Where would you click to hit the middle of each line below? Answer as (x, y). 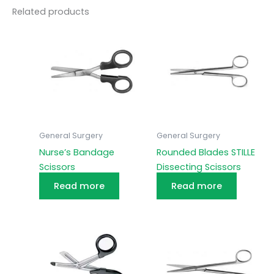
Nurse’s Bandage (76, 152)
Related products (51, 11)
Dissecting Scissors (198, 167)
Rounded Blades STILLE (206, 152)
